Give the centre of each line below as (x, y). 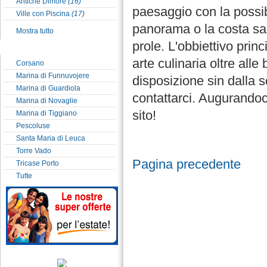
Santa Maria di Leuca (51, 138)
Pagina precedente (187, 164)
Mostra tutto (35, 31)
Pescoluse (33, 126)
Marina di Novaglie (47, 101)
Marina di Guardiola (48, 88)
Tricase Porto (38, 163)
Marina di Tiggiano (46, 113)
